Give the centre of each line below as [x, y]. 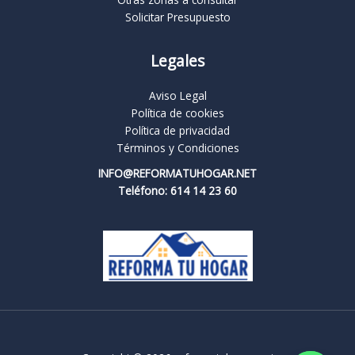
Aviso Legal [177, 96]
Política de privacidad [177, 131]
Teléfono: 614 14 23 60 [177, 191]
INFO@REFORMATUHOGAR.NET [177, 174]
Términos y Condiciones [177, 148]
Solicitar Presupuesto [177, 17]
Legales [177, 61]
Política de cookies [177, 113]
